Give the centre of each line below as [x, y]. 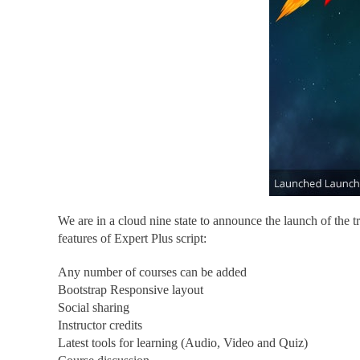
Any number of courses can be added [152, 272]
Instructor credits [100, 325]
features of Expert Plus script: [132, 238]
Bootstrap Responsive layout [131, 290]
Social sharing [94, 307]
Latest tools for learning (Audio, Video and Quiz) [183, 343]
